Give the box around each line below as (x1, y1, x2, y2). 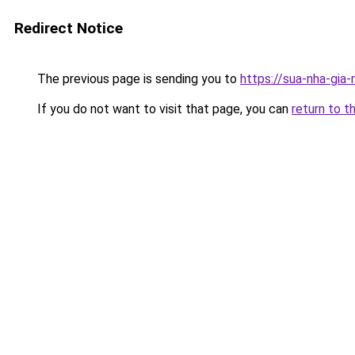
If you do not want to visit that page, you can (34, 101, 292, 116)
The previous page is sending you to (34, 71, 240, 86)
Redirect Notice (14, 19, 123, 37)
